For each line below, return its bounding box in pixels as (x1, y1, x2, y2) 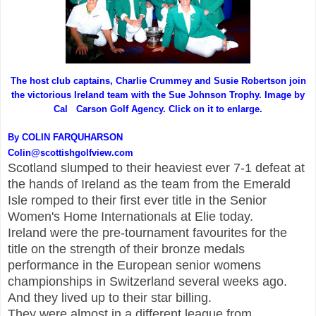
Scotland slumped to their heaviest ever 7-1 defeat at (8, 160, 305, 175)
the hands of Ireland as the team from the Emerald (8, 176, 291, 191)
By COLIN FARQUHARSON (8, 131, 123, 142)
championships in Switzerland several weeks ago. (8, 274, 287, 288)
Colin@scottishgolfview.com (8, 147, 133, 158)
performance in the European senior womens (8, 257, 261, 272)
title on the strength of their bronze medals (8, 241, 245, 256)
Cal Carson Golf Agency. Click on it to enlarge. (54, 103, 262, 114)
